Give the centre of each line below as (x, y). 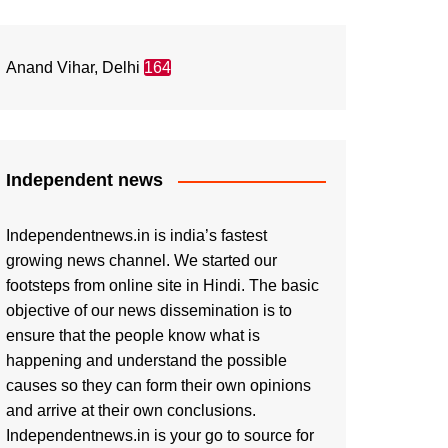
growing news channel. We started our (141, 260)
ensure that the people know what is (133, 335)
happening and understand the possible (146, 360)
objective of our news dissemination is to (149, 310)
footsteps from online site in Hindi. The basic (162, 285)
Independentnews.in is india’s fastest (136, 235)
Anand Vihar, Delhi (75, 67)
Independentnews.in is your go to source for (160, 435)
